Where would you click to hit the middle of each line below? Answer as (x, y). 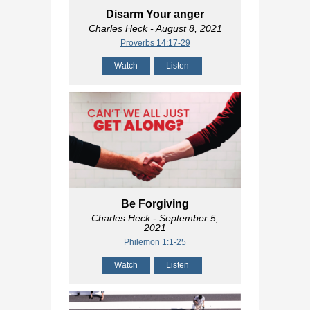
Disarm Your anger (155, 14)
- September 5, (184, 218)
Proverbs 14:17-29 (155, 43)
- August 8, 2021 (184, 28)
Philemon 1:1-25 (155, 243)
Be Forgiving (155, 204)
